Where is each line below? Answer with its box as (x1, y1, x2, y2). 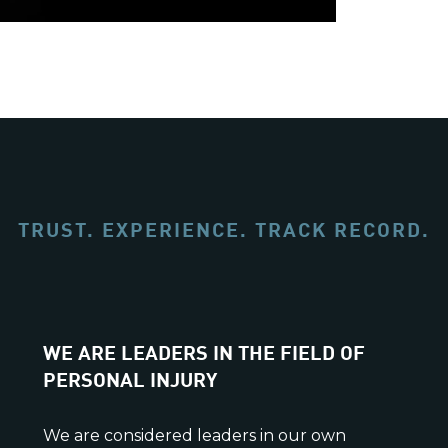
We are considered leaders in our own (42, 425, 346, 445)
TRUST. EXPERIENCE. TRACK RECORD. (18, 213, 430, 241)
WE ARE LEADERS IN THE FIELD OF (42, 336, 365, 364)
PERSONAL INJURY (42, 363, 217, 391)
